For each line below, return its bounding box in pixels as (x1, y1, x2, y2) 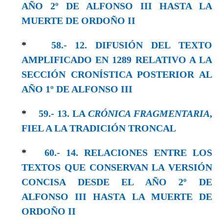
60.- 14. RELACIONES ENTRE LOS (44, 147, 213, 158)
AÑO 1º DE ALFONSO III (22, 83, 132, 94)
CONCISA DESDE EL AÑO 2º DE (22, 176, 212, 187)
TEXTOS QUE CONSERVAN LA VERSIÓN (22, 161, 212, 173)
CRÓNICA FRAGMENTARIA (88, 108, 210, 119)
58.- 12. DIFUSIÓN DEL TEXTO (51, 39, 213, 50)
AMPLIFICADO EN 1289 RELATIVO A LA (22, 54, 212, 65)
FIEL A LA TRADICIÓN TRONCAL (22, 122, 176, 133)
